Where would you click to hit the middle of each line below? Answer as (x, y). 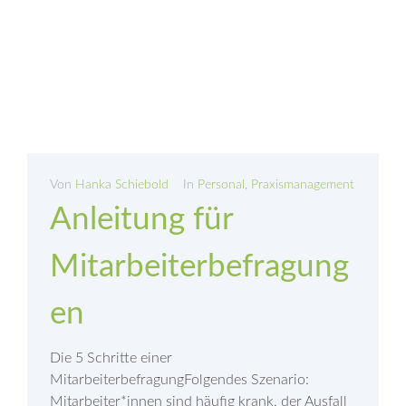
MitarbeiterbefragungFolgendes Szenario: (179, 379)
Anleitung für (141, 219)
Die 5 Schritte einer (111, 358)
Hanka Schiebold (122, 184)
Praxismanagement (303, 184)
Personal (221, 184)
